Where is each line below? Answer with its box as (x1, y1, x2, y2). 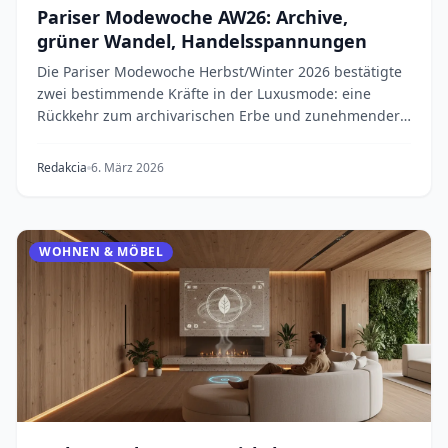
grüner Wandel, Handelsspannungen (37, 29, 367, 53)
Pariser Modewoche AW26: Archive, (37, 5, 348, 29)
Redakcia (37, 159, 87, 176)
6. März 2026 (91, 159, 164, 176)
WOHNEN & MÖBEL (39, 243, 164, 260)
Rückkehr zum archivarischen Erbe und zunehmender (37, 106, 400, 125)
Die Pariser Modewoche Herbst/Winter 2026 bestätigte (37, 62, 402, 81)
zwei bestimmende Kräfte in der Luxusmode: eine (37, 84, 371, 103)
